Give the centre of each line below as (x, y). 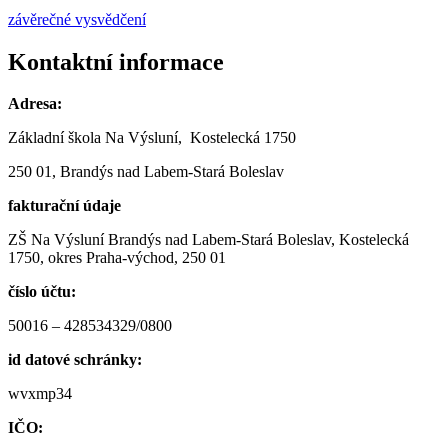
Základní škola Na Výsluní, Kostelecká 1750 (152, 138)
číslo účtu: (42, 292)
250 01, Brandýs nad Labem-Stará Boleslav (146, 172)
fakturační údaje (64, 206)
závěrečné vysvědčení (77, 19)
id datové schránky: (75, 360)
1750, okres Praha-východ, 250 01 (117, 258)
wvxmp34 (40, 394)
